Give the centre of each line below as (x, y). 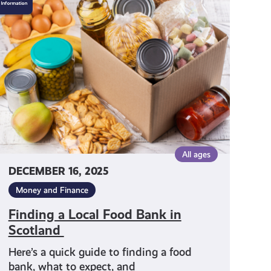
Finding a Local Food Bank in (95, 214)
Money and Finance (52, 190)
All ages (196, 154)
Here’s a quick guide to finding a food (100, 252)
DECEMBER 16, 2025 (58, 171)
